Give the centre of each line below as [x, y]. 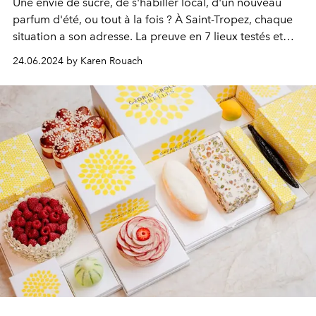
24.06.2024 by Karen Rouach [78, 61]
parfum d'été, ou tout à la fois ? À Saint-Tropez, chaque [153, 19]
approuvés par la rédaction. [84, 53]
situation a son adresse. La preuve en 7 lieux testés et [148, 36]
